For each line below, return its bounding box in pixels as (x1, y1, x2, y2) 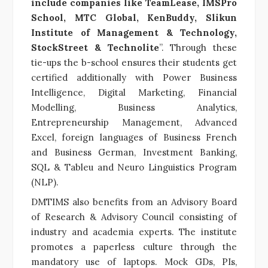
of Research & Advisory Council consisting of (31, 211, 237, 223)
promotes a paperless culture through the (31, 240, 237, 252)
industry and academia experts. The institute (31, 226, 237, 237)
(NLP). (31, 176, 59, 188)
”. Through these (159, 41, 237, 53)
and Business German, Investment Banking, (31, 146, 237, 158)
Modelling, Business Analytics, (31, 101, 237, 113)
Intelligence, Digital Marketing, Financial (31, 86, 237, 98)
